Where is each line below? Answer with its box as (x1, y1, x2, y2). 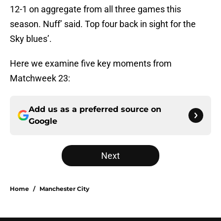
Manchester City (39, 185, 89, 193)
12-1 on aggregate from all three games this (10, 4, 181, 15)
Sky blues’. (10, 34, 52, 44)
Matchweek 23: (10, 73, 70, 84)
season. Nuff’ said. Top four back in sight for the (10, 19, 196, 30)
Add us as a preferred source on (29, 105, 161, 114)
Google (29, 116, 57, 126)
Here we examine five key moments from (10, 58, 172, 69)
